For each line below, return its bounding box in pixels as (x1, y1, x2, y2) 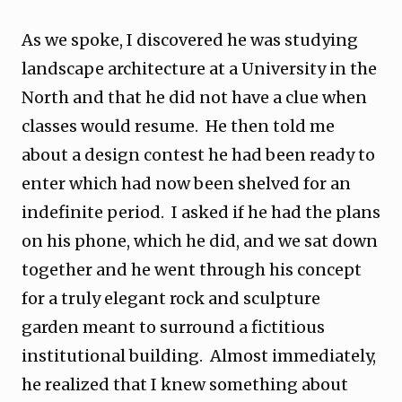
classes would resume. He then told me (22, 116, 335, 136)
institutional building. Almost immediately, (22, 345, 376, 366)
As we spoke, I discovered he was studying (22, 30, 358, 50)
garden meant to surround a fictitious (22, 317, 325, 337)
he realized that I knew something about (22, 374, 348, 395)
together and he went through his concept (22, 259, 362, 280)
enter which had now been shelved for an (22, 173, 351, 194)
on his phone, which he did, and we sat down (22, 231, 378, 251)
